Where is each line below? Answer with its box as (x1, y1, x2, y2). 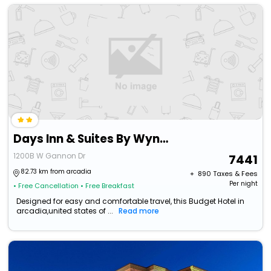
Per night (229, 179, 258, 189)
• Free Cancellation (13, 181, 79, 191)
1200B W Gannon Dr (13, 151, 86, 162)
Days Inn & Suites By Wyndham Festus (160, 131, 169, 148)
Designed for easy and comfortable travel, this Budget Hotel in (16, 196, 245, 207)
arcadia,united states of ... (16, 206, 114, 217)
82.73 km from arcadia (21, 167, 92, 177)
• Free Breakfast (80, 181, 135, 191)
